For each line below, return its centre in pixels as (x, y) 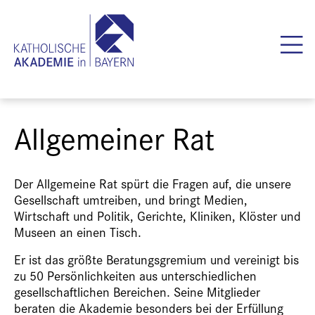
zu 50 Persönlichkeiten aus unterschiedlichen (135, 275)
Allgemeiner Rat (114, 137)
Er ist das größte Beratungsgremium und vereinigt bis (156, 259)
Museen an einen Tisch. (78, 232)
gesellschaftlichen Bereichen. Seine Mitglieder (137, 291)
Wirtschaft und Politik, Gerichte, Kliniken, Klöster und (157, 216)
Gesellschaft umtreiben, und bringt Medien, (131, 199)
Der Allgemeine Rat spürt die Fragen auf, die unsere (153, 183)
